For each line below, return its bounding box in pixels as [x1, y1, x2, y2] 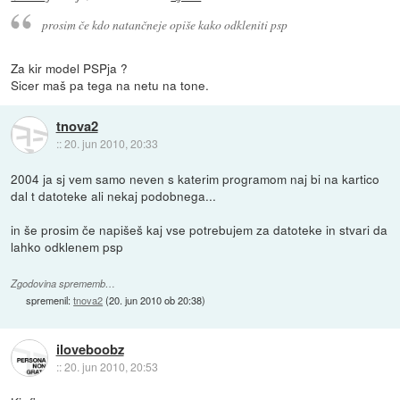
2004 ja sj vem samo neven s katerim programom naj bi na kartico [11, 170, 380, 188]
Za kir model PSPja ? [11, 59, 129, 78]
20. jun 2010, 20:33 [63, 135, 158, 151]
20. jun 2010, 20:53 [63, 358, 158, 374]
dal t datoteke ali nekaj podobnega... [11, 187, 217, 205]
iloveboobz [55, 338, 124, 359]
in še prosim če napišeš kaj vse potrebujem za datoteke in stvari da [11, 221, 388, 239]
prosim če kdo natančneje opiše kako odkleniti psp [41, 16, 287, 34]
